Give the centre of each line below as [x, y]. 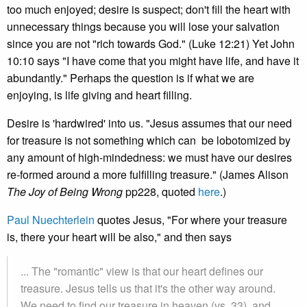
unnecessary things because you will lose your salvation [143, 26]
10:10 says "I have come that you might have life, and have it [153, 61]
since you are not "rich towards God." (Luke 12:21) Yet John [151, 44]
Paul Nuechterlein [51, 220]
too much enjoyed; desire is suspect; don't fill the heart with [149, 9]
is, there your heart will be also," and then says [119, 237]
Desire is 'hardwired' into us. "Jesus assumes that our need [149, 123]
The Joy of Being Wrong [65, 192]
